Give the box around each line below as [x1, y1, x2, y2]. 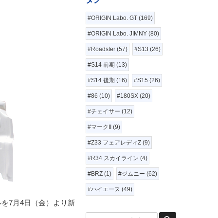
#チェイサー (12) [88, 108, 132, 115]
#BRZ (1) [88, 170, 111, 178]
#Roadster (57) [88, 46, 127, 53]
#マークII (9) [88, 124, 120, 131]
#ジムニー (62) [118, 170, 157, 178]
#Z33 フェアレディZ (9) [88, 139, 150, 146]
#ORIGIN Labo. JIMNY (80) [88, 30, 159, 37]
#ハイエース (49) [88, 186, 132, 193]
